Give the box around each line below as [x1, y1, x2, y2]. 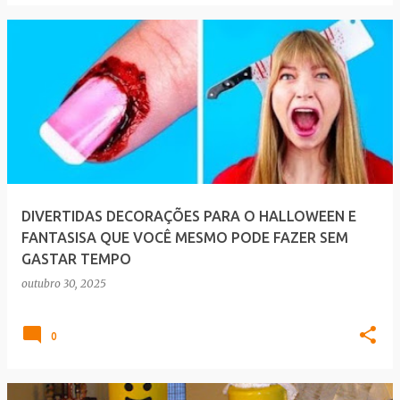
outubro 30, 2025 [21, 277, 106, 290]
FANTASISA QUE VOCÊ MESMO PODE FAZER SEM [21, 229, 348, 246]
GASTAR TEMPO [21, 251, 131, 267]
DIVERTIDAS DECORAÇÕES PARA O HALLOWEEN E [21, 208, 356, 224]
